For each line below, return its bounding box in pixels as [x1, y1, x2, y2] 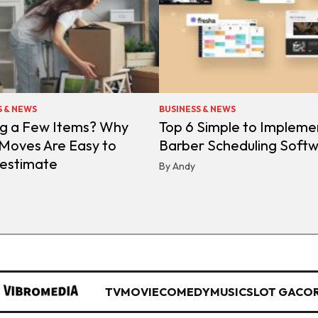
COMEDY [159, 285, 211, 300]
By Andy [159, 160, 195, 173]
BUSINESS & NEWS [159, 104, 236, 115]
